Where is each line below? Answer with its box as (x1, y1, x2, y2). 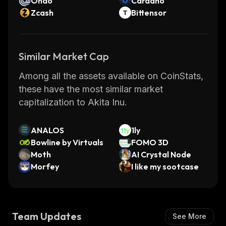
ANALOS (31, 125, 64, 135)
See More (173, 212, 206, 220)
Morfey (31, 161, 59, 172)
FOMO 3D (131, 137, 168, 147)
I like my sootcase (131, 161, 199, 172)
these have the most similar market (19, 84, 163, 94)
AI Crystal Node (131, 149, 191, 159)
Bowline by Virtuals (31, 137, 103, 147)
